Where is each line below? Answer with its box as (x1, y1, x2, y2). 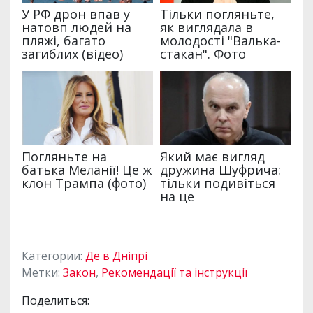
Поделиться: (22, 292, 89, 308)
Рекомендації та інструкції (101, 264, 247, 280)
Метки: (22, 264, 63, 280)
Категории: (22, 247, 85, 263)
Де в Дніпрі (85, 247, 147, 263)
